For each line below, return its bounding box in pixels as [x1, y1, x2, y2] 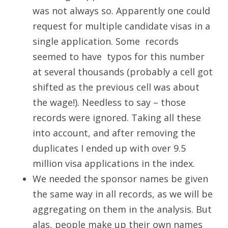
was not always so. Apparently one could [33, 5, 210, 17]
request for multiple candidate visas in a [33, 20, 210, 33]
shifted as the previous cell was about [33, 81, 199, 94]
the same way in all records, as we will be [33, 188, 213, 201]
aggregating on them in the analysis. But [33, 203, 212, 216]
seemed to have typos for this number [33, 50, 205, 63]
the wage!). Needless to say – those [33, 96, 186, 109]
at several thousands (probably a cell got [33, 66, 213, 78]
